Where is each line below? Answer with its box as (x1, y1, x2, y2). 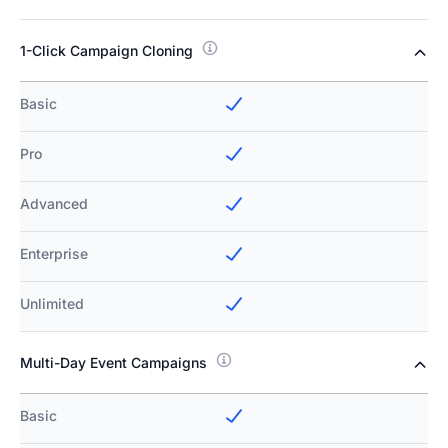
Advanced (20, 195, 88, 213)
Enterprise (20, 245, 88, 263)
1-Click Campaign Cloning (20, 42, 193, 60)
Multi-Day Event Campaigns (20, 354, 207, 372)
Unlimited (20, 295, 84, 313)
